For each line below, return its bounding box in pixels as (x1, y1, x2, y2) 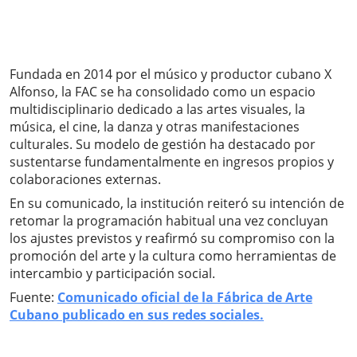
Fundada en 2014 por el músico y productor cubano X (10, 65, 331, 84)
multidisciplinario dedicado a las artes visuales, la (10, 100, 305, 119)
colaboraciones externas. (10, 171, 161, 189)
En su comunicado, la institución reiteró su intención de (10, 194, 344, 213)
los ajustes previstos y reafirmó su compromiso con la (10, 229, 335, 248)
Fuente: (10, 288, 57, 307)
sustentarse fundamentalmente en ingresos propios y (10, 153, 334, 171)
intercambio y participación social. (10, 265, 215, 283)
